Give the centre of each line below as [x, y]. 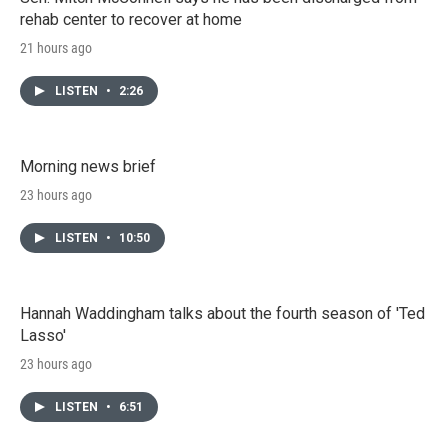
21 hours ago [56, 47]
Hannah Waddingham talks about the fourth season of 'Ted [222, 313]
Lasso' [43, 335]
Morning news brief [88, 166]
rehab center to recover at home [131, 19]
